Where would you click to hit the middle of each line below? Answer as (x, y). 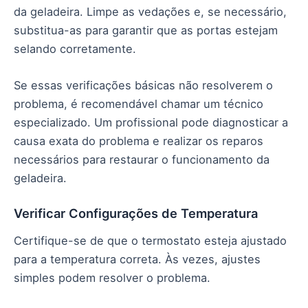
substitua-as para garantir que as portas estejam (146, 30)
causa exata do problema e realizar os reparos (139, 141)
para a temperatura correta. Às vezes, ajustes (137, 259)
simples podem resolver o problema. (112, 277)
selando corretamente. (75, 48)
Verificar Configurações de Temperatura (136, 213)
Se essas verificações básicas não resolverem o (143, 85)
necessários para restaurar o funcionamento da (142, 159)
